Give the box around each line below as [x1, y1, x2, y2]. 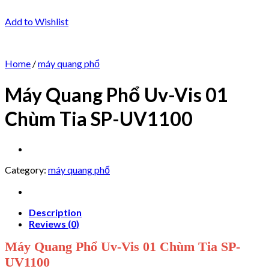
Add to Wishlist [5, 16, 68, 28]
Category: [5, 164, 48, 176]
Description [29, 207, 82, 219]
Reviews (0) [29, 218, 79, 230]
